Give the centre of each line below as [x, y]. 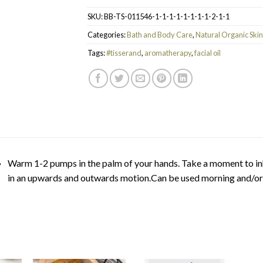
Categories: [107, 34]
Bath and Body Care [160, 34]
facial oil [208, 53]
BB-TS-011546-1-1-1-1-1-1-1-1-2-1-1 [167, 16]
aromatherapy [168, 53]
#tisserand [124, 53]
